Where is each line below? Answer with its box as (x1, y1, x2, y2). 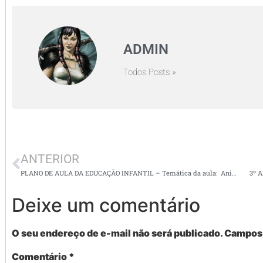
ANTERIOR (21, 152, 79, 167)
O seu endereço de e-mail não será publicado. (12, 227, 222, 240)
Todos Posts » (123, 66, 176, 77)
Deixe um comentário (12, 194, 200, 217)
